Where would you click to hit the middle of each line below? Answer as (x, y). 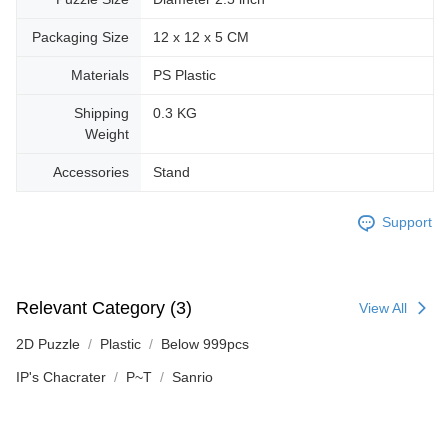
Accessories (91, 171)
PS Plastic (184, 74)
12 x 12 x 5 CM (201, 36)
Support (407, 222)
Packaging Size (80, 36)
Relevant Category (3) (104, 308)
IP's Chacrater (61, 376)
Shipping (101, 112)
